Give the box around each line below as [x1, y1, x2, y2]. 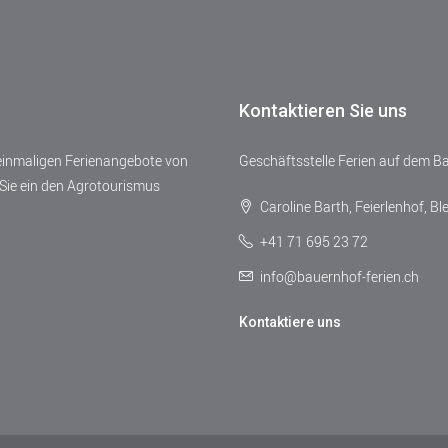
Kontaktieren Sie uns [239, 99, 407, 121]
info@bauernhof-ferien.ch [260, 266, 419, 286]
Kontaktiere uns [239, 313, 341, 330]
